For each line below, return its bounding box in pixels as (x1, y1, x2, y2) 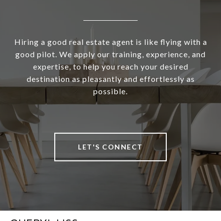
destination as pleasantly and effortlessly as (26, 74, 195, 83)
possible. (93, 86, 128, 96)
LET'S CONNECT (78, 142, 143, 151)
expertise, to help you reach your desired (33, 61, 188, 71)
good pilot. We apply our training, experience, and (15, 49, 206, 59)
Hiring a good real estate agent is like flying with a (14, 37, 207, 46)
